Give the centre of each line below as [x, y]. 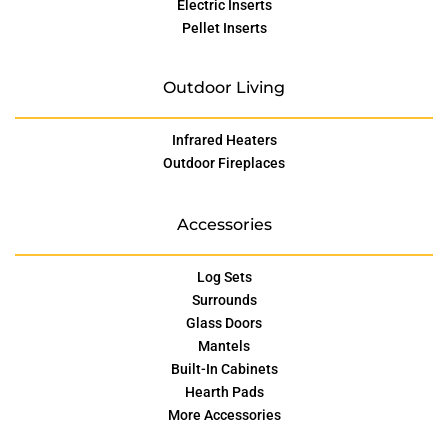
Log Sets [224, 276]
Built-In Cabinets [224, 368]
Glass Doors [224, 322]
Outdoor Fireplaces [224, 162]
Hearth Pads [224, 391]
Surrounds [224, 299]
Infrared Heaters [224, 139]
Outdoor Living [224, 87]
